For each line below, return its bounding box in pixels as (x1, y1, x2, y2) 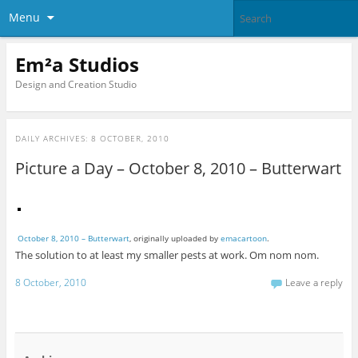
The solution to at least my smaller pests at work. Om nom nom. (14, 248, 319, 263)
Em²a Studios (14, 50, 139, 78)
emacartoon (220, 233, 267, 245)
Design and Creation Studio (14, 77, 137, 91)
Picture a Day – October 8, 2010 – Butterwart (14, 157, 341, 180)
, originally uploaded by (129, 233, 221, 245)
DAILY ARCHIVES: (14, 133, 91, 145)
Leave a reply (285, 275, 344, 289)
